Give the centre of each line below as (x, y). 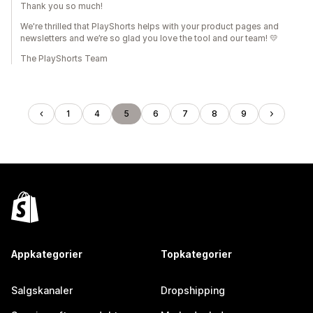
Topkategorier (196, 254)
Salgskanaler (42, 290)
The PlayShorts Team (64, 58)
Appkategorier (47, 254)
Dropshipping (193, 290)
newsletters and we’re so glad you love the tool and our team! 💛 (149, 38)
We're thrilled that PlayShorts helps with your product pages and (150, 26)
